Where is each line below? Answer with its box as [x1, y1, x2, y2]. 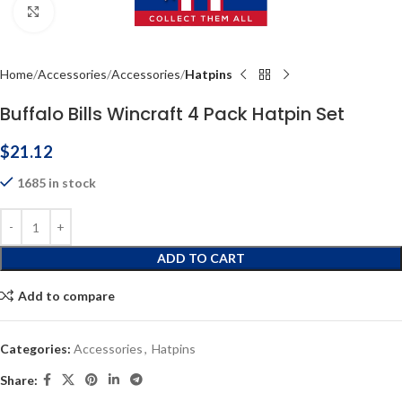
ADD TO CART [157, 250, 245, 266]
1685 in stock [17, 175, 96, 190]
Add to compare [17, 287, 115, 303]
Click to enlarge [53, 4, 139, 19]
